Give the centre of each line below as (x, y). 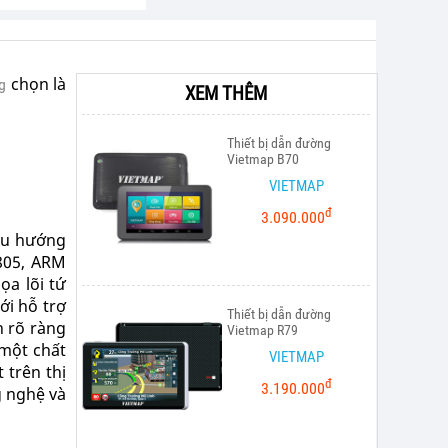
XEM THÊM (226, 93)
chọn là (36, 84)
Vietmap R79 (262, 330)
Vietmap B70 (263, 159)
